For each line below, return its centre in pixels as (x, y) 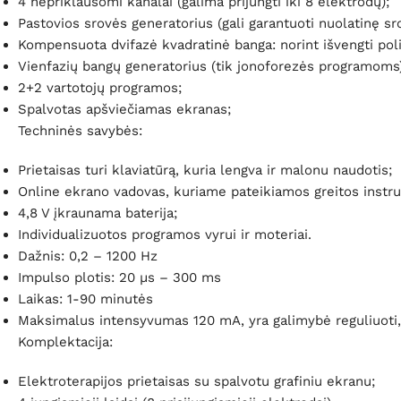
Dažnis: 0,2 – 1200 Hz (88, 256)
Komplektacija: (65, 342)
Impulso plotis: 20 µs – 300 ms (119, 278)
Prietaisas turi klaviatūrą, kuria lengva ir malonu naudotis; (205, 171)
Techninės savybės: (80, 131)
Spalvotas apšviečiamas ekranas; (124, 110)
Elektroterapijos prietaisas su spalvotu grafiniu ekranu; (196, 382)
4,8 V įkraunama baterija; (98, 213)
